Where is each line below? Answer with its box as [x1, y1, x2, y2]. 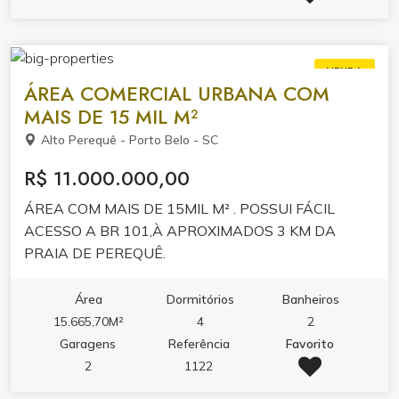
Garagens [60, 335, 117, 352]
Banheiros [282, 290, 340, 307]
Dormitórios [166, 290, 234, 307]
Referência [167, 335, 230, 352]
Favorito [286, 335, 335, 352]
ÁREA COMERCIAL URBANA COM [24, 78, 330, 108]
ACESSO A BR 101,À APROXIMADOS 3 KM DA [24, 221, 336, 240]
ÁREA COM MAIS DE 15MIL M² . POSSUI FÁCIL [24, 199, 335, 217]
